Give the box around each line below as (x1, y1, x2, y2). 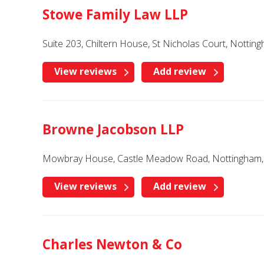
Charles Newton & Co (42, 235, 182, 253)
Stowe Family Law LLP (42, 5, 188, 24)
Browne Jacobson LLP (42, 120, 184, 138)
